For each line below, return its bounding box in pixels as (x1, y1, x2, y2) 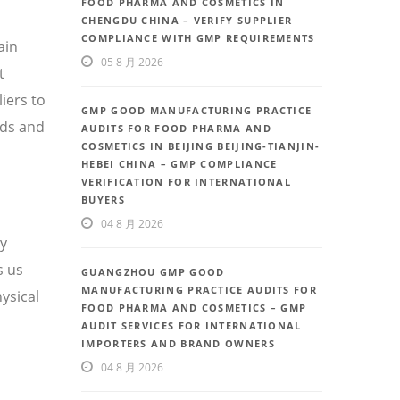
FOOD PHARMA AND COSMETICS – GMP (81, 301, 307, 315)
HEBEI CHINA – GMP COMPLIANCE (81, 157, 278, 171)
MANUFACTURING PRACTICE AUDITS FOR (81, 283, 317, 297)
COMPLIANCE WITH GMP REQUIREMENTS (81, 31, 315, 46)
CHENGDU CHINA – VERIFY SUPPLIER (81, 13, 293, 28)
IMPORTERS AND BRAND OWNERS (81, 337, 275, 351)
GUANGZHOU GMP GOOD (81, 265, 225, 279)
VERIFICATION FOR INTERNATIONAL (81, 175, 292, 189)
